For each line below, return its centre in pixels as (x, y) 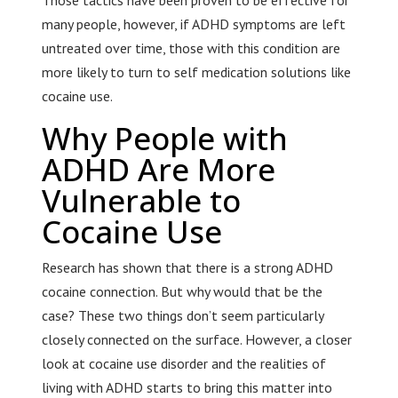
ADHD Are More (158, 170)
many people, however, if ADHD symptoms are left (193, 24)
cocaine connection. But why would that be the (182, 292)
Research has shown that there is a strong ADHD (187, 268)
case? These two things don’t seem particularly (182, 316)
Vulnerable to (141, 201)
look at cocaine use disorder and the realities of (183, 364)
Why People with (164, 139)
